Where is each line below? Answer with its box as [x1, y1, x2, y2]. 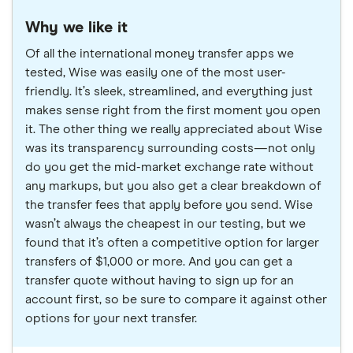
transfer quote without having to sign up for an [25, 274, 294, 288]
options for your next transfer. [25, 312, 197, 325]
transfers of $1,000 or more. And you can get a [25, 255, 292, 269]
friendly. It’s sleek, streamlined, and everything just [25, 85, 313, 98]
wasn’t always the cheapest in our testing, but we [25, 217, 306, 231]
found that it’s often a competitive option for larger [25, 236, 319, 250]
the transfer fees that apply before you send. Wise [25, 199, 313, 212]
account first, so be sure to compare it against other [25, 293, 327, 307]
